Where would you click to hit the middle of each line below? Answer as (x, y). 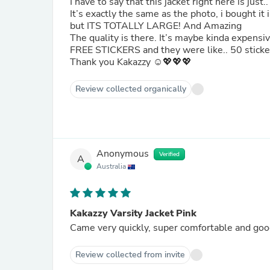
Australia (112, 166)
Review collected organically (131, 89)
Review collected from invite (130, 255)
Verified (169, 154)
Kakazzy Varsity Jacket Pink (133, 213)
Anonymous (123, 154)
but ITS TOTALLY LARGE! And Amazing (157, 26)
